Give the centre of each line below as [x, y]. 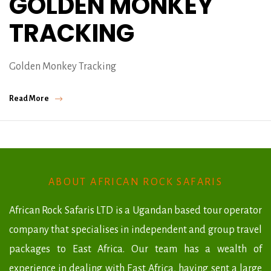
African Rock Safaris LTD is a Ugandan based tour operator [135, 210]
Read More [29, 98]
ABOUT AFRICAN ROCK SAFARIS [135, 182]
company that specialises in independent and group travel [135, 230]
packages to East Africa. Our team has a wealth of [135, 249]
